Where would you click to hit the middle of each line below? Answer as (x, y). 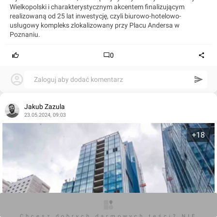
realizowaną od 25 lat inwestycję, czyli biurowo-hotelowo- (95, 16)
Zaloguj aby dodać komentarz (78, 79)
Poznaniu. (25, 34)
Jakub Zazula (45, 106)
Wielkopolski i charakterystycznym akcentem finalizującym (97, 7)
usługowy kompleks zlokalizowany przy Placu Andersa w (95, 25)
